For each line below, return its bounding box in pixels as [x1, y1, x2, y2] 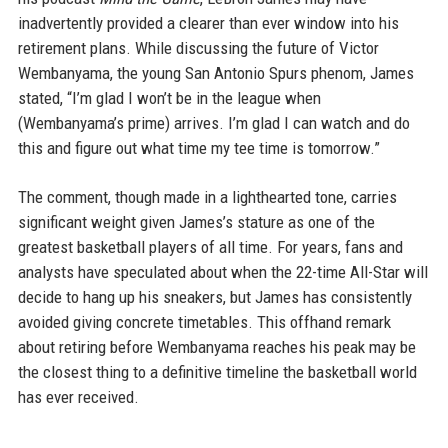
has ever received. [17, 387, 139, 407]
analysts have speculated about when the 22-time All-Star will [17, 262, 428, 282]
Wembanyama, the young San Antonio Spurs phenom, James [17, 63, 414, 83]
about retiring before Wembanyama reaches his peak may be [17, 337, 416, 357]
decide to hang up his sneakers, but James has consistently [17, 287, 412, 307]
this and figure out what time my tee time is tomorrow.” [17, 138, 380, 158]
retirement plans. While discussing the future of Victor [17, 38, 379, 58]
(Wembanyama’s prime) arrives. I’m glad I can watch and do [17, 113, 410, 133]
